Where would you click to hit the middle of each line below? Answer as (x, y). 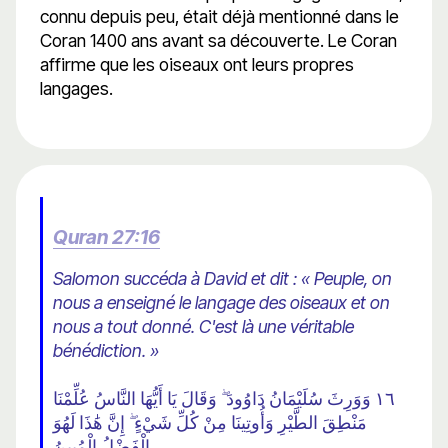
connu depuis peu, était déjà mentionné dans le (219, 17)
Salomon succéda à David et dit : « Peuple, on (222, 279)
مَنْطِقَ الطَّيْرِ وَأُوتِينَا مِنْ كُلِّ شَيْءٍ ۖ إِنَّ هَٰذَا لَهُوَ (210, 423)
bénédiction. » (106, 351)
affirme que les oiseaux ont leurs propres (197, 65)
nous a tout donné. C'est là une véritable (203, 327)
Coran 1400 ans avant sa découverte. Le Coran (218, 41)
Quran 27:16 (106, 237)
